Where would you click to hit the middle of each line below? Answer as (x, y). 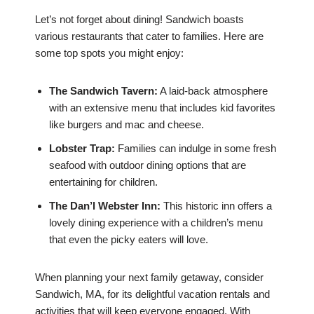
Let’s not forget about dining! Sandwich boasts (139, 20)
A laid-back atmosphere (213, 91)
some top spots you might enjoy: (109, 53)
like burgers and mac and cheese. (127, 125)
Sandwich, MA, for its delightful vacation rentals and (152, 294)
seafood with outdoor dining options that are (148, 165)
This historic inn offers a (216, 206)
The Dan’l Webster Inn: (105, 206)
